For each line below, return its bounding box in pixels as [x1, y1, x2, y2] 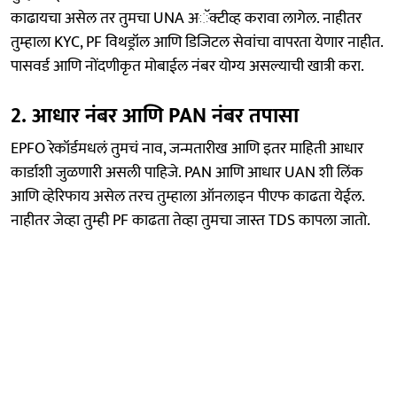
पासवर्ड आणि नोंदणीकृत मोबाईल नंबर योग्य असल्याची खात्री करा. [11, 52, 364, 80]
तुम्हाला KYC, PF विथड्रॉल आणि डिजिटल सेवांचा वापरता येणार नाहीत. [11, 28, 383, 56]
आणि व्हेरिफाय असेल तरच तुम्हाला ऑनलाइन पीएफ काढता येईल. [11, 183, 364, 210]
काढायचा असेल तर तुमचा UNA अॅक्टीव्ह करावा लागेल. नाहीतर [11, 4, 362, 32]
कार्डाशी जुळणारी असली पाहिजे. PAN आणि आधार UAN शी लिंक [11, 159, 363, 186]
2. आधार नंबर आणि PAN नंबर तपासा [11, 97, 299, 134]
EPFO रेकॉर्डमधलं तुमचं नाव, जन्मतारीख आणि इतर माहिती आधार [11, 135, 363, 162]
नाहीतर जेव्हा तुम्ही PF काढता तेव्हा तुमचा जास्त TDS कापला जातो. [11, 206, 370, 234]
